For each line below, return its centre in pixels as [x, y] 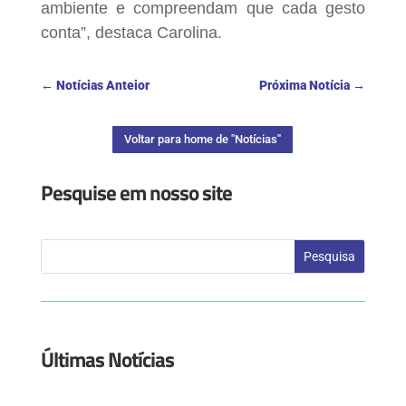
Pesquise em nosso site [136, 192]
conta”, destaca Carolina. [131, 32]
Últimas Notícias [107, 359]
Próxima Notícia [305, 85]
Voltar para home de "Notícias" [203, 139]
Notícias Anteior [102, 85]
